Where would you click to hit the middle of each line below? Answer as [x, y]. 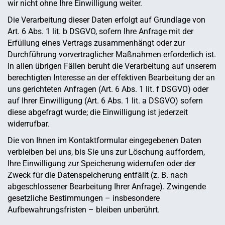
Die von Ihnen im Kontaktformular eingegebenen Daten [104, 141]
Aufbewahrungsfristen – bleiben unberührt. [84, 210]
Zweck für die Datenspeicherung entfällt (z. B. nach [98, 175]
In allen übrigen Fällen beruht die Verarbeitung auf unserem [112, 66]
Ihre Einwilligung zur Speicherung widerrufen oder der [101, 164]
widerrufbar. [29, 124]
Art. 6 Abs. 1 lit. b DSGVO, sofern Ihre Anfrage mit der [100, 32]
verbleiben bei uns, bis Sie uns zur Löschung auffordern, [106, 152]
